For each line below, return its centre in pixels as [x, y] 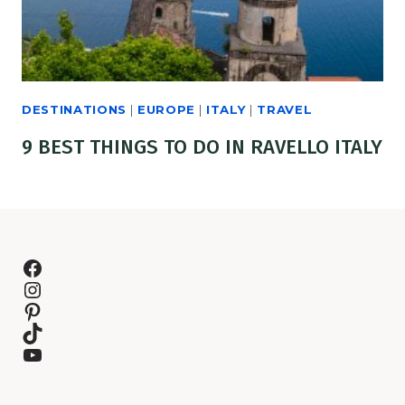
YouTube [69, 353]
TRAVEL [285, 109]
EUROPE [166, 109]
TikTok [55, 332]
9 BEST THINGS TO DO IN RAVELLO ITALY [202, 147]
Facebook [72, 267]
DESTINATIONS [74, 109]
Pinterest [70, 310]
